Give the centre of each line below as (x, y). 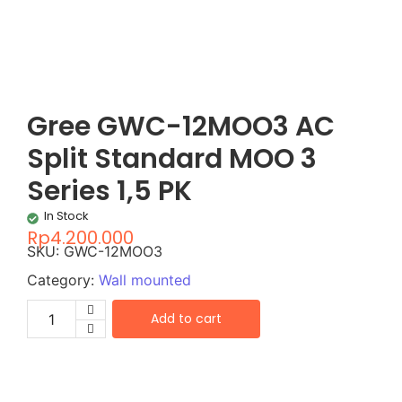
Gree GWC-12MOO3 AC (181, 127)
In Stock (66, 216)
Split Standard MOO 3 (172, 159)
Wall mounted (145, 280)
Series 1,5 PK (109, 191)
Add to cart (186, 319)
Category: (63, 280)
